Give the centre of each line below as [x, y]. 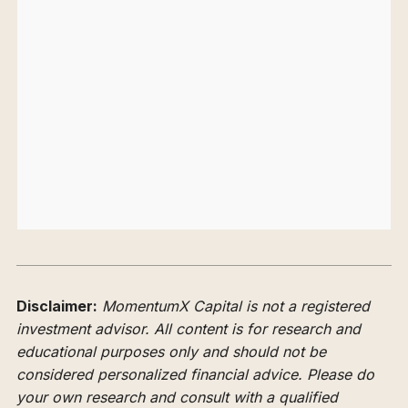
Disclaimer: [57, 306]
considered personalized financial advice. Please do [195, 374]
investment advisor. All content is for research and [189, 328]
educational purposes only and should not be [171, 351]
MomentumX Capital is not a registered [236, 306]
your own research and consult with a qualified [177, 397]
